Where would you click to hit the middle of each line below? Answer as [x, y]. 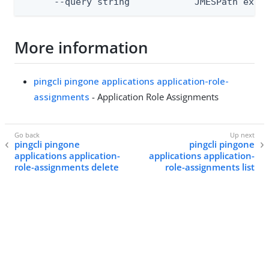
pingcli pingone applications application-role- [131, 81]
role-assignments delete [67, 167]
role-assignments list [210, 167]
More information [81, 48]
